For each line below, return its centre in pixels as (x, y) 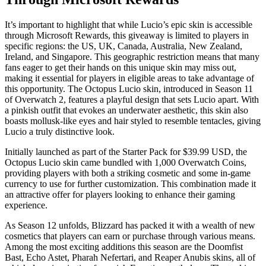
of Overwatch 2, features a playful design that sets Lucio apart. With (132, 99)
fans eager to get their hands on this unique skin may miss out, (121, 67)
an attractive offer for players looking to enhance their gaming (120, 194)
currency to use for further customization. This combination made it (130, 183)
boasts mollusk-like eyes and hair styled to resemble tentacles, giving (133, 121)
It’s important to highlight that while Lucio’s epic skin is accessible (129, 24)
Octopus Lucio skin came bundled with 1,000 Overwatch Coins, (126, 162)
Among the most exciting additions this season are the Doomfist (124, 246)
